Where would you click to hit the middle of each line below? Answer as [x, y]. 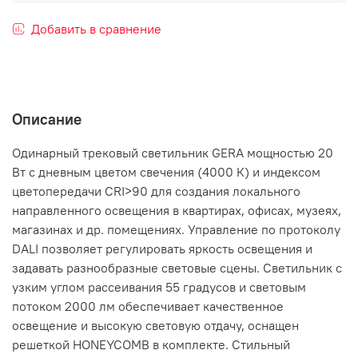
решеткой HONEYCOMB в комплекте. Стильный [151, 345]
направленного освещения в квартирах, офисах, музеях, [177, 211]
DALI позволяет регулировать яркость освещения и [162, 249]
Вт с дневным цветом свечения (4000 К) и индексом [166, 172]
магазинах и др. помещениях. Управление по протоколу [176, 230]
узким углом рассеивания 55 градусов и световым [159, 287]
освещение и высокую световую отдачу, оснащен [155, 326]
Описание [47, 119]
